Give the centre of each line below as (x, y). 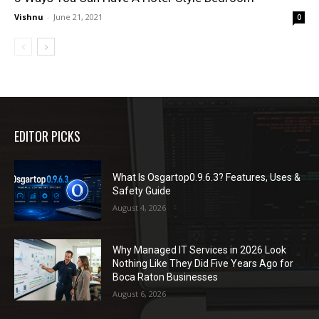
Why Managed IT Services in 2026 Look (200, 250)
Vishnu (29, 16)
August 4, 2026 (140, 208)
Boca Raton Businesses (166, 277)
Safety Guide (142, 191)
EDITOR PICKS (47, 136)
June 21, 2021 (78, 16)
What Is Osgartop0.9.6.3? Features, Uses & (207, 178)
